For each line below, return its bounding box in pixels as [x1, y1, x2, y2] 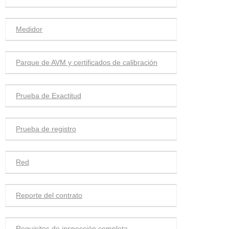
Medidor [16, 25, 42, 33]
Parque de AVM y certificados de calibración [16, 58, 157, 66]
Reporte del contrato [16, 191, 82, 199]
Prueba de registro [16, 125, 76, 133]
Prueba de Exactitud [16, 91, 81, 100]
